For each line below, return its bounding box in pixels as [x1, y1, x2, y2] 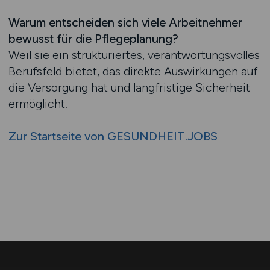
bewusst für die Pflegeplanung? [8, 31, 178, 46]
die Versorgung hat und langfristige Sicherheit [8, 80, 250, 95]
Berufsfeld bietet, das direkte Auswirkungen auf [8, 64, 257, 78]
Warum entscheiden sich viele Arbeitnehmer [8, 15, 242, 30]
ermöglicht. [8, 96, 67, 111]
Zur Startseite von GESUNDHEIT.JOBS [8, 129, 218, 143]
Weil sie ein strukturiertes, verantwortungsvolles [8, 48, 260, 62]
